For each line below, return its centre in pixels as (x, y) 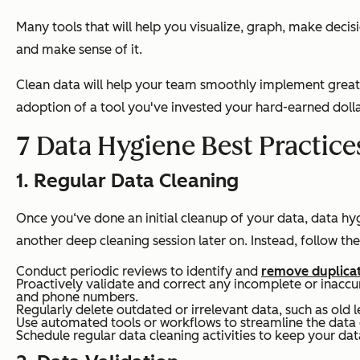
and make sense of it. (79, 49)
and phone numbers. (77, 297)
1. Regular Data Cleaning (127, 180)
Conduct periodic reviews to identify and (139, 271)
